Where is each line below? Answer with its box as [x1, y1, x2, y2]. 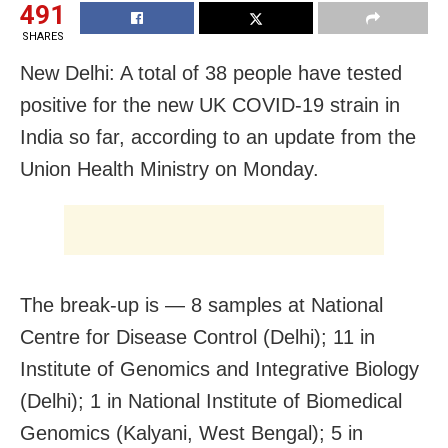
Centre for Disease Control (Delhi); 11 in [20, 325, 375, 348]
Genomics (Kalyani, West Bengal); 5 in [20, 421, 363, 444]
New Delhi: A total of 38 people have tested [20, 61, 402, 84]
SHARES [21, 29, 64, 43]
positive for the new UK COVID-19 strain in [20, 93, 400, 116]
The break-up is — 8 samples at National [20, 293, 383, 316]
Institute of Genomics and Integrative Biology [20, 357, 419, 380]
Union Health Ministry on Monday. [20, 157, 319, 180]
